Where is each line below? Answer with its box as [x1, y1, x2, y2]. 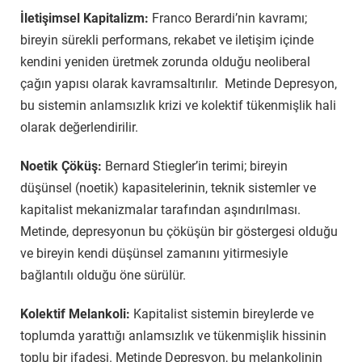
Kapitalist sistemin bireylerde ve [133, 305, 314, 322]
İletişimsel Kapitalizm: [20, 11, 152, 27]
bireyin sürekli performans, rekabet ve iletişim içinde [20, 32, 314, 48]
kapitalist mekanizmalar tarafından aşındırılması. [20, 202, 301, 218]
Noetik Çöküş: [20, 158, 105, 175]
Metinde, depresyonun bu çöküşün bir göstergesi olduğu [20, 224, 338, 240]
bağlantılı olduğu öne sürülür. [20, 267, 186, 284]
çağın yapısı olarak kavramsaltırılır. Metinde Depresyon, [20, 76, 337, 92]
